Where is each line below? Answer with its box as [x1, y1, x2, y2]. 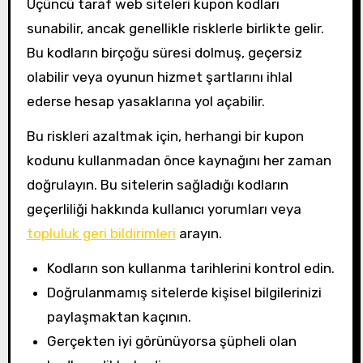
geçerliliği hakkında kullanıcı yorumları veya [26, 201, 301, 218]
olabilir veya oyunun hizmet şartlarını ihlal [26, 69, 293, 86]
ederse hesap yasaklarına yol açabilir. [26, 93, 265, 110]
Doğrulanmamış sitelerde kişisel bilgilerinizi [47, 284, 322, 301]
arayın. [175, 225, 222, 242]
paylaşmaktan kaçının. [47, 308, 192, 325]
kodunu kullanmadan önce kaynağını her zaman [26, 152, 331, 169]
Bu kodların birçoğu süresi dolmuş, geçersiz [26, 45, 302, 62]
